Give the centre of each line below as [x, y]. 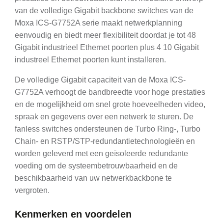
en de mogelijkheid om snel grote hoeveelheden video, [110, 105]
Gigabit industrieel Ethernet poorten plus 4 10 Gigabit [107, 48]
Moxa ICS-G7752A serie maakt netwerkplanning [98, 23]
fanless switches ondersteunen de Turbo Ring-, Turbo [108, 129]
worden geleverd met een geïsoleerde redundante [101, 154]
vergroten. [32, 191]
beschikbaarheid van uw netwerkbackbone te [93, 178]
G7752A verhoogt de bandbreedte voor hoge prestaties [110, 92]
